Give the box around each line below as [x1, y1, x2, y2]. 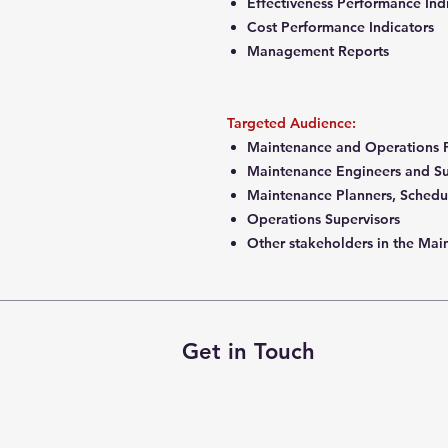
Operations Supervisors [247, 210, 404, 228]
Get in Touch [182, 338, 315, 365]
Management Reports [247, 42, 393, 60]
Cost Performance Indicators [247, 18, 438, 36]
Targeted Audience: [227, 114, 360, 132]
